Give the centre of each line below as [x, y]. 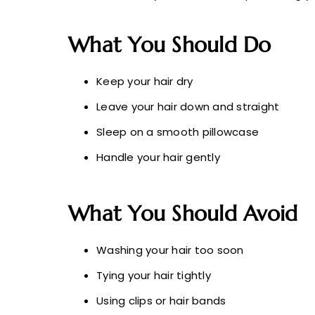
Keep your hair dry [145, 82]
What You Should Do [170, 45]
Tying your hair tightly [154, 276]
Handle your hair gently [158, 157]
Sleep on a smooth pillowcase [178, 132]
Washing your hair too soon [170, 250]
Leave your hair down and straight [188, 107]
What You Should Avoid [183, 214]
